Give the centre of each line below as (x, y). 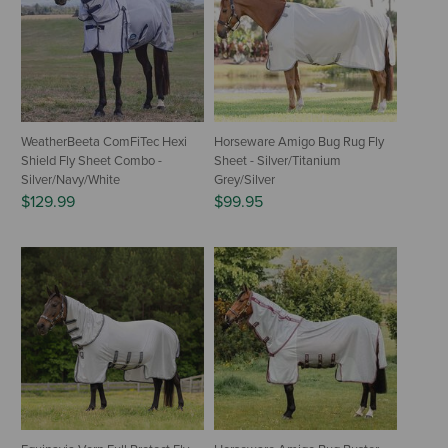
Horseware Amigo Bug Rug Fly (299, 141)
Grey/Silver (244, 179)
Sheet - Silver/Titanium (277, 160)
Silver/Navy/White (70, 179)
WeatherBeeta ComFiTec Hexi (104, 141)
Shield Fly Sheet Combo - (91, 160)
